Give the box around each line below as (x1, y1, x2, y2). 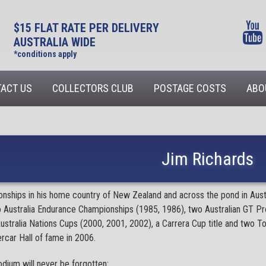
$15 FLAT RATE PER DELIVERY (13, 21, 159, 35)
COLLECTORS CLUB (52, 82, 134, 94)
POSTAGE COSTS (154, 82, 226, 94)
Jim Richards (161, 148, 254, 169)
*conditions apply (13, 49, 77, 59)
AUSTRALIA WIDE (13, 35, 96, 49)
